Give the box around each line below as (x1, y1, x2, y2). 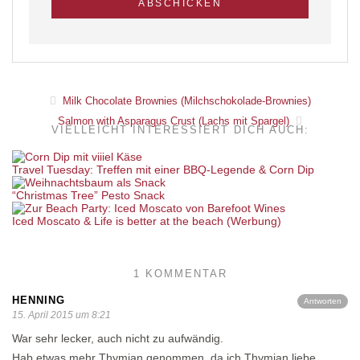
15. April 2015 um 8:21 (12, 309, 111, 321)
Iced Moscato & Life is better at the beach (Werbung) (12, 214, 281, 227)
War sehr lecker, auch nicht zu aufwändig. (12, 331, 223, 345)
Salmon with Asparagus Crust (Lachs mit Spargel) (58, 114, 292, 127)
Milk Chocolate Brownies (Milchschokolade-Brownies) (59, 94, 311, 107)
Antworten (304, 296, 342, 305)
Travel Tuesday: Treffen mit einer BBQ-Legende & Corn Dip (12, 162, 314, 176)
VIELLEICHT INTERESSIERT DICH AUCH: (51, 123, 309, 136)
